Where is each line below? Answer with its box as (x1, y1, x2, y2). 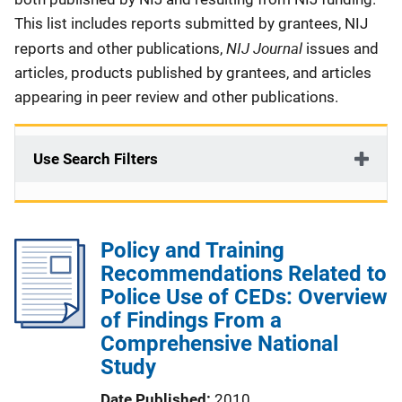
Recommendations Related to (100, 261, 387, 286)
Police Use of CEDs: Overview (100, 284, 388, 310)
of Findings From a (100, 308, 282, 333)
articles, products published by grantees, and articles (14, 64, 371, 82)
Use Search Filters (33, 150, 158, 168)
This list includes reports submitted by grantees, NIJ (14, 14, 368, 32)
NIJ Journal (226, 38, 306, 58)
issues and (306, 39, 379, 57)
